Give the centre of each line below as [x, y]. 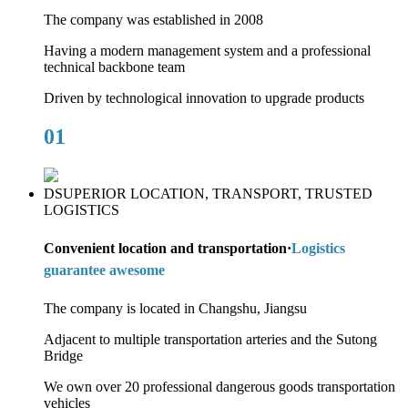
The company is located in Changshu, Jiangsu [175, 309]
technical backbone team [114, 66]
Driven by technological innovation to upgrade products [204, 97]
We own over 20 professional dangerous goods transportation [219, 387]
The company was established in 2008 [153, 19]
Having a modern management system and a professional [207, 50]
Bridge [63, 356]
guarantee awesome [104, 270]
